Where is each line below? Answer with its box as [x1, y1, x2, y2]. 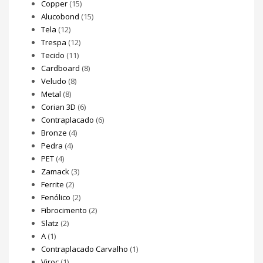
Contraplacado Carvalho [41, 244, 128, 254]
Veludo [41, 76, 66, 86]
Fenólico [41, 192, 70, 203]
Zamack [41, 166, 69, 177]
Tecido [41, 50, 65, 60]
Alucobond [41, 11, 79, 22]
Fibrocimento [41, 205, 87, 215]
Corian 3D [41, 102, 76, 112]
